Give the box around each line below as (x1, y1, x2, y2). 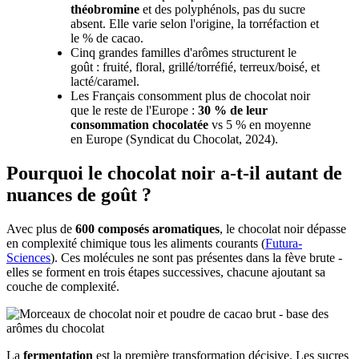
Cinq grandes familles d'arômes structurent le (71, 45, 296, 59)
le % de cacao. (71, 30, 143, 45)
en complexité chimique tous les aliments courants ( (6, 236, 265, 250)
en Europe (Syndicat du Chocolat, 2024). (71, 131, 278, 146)
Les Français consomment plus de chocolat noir (71, 88, 310, 103)
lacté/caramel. (71, 74, 139, 88)
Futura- (265, 236, 302, 250)
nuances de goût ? (6, 184, 151, 205)
